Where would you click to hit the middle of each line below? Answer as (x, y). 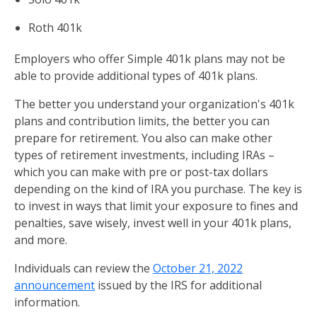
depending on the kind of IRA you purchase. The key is (158, 189)
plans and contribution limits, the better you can (142, 121)
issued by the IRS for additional (178, 285)
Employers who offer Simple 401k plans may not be (150, 59)
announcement (54, 285)
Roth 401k (55, 28)
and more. (41, 240)
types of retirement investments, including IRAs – (144, 155)
